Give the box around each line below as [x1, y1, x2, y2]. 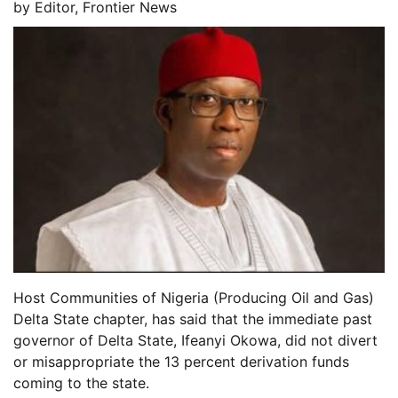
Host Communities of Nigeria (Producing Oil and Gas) [13, 289, 374, 307]
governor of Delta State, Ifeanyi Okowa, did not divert [13, 331, 378, 350]
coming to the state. [13, 374, 149, 393]
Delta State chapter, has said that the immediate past [13, 310, 372, 329]
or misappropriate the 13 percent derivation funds [13, 353, 349, 371]
